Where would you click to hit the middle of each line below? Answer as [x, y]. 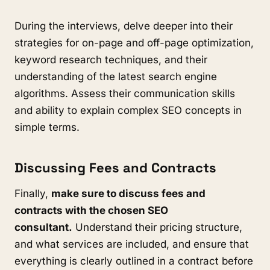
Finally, [33, 193]
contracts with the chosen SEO [91, 210]
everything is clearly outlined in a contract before [134, 261]
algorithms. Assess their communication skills [125, 93]
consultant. [43, 227]
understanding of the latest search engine [116, 77]
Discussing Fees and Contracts [115, 168]
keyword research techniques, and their [111, 60]
